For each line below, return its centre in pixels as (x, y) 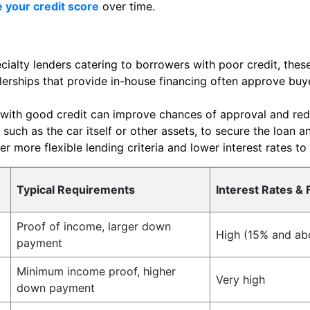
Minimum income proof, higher (96, 271)
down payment (56, 288)
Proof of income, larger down (94, 226)
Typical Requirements (76, 190)
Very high (240, 280)
